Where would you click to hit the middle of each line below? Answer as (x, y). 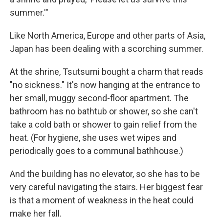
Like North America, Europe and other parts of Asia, (108, 35)
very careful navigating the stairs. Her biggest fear (106, 187)
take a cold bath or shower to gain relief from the (103, 124)
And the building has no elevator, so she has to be (105, 174)
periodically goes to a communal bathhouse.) (97, 151)
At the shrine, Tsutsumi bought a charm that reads (107, 72)
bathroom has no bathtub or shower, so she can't (104, 111)
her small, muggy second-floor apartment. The (99, 98)
